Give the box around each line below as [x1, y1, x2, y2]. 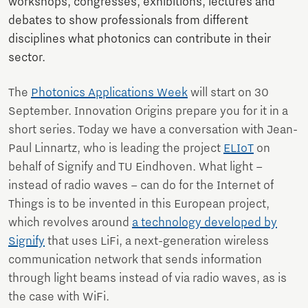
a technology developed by [132, 216, 277, 230]
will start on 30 [188, 86, 269, 100]
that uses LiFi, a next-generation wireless [45, 234, 269, 249]
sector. [8, 51, 45, 65]
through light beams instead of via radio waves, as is [8, 272, 287, 286]
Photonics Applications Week [31, 86, 188, 100]
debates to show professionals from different [8, 14, 248, 28]
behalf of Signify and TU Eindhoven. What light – [8, 160, 263, 175]
